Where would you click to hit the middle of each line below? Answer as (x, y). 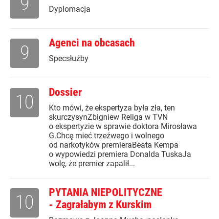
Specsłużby (69, 59)
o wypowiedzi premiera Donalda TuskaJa (120, 154)
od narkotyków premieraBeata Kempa (114, 145)
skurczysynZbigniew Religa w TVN (108, 117)
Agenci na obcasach (92, 43)
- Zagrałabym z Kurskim (100, 205)
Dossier (65, 92)
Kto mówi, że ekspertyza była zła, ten (112, 108)
